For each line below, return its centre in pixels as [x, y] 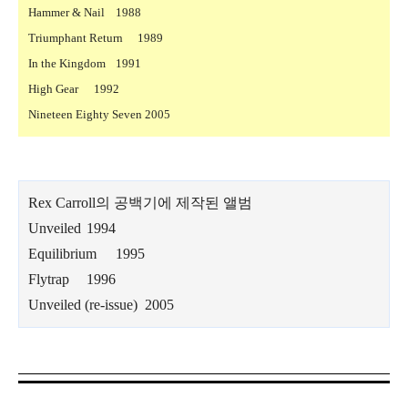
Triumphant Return [76, 38]
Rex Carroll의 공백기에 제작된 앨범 [140, 203]
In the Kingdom [67, 64]
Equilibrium [62, 254]
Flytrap [49, 280]
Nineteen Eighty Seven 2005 [99, 115]
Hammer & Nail [66, 13]
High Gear [53, 89]
